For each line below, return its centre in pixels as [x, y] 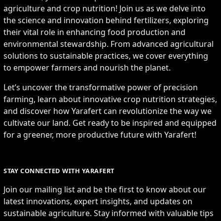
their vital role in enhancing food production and [95, 32]
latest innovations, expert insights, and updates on [98, 201]
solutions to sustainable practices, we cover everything [106, 55]
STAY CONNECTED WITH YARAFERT [59, 170]
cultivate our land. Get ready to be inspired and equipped [110, 123]
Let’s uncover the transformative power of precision [101, 87]
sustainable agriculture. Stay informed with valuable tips [109, 213]
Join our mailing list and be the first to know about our [105, 189]
